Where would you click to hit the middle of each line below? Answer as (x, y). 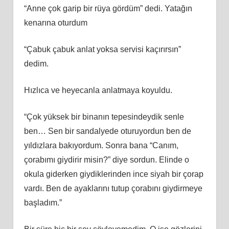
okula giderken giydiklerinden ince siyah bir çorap (113, 174)
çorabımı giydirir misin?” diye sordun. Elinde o (106, 159)
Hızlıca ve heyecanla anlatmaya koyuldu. (98, 90)
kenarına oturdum (55, 22)
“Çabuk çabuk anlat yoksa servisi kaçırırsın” (102, 49)
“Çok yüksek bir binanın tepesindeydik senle (104, 117)
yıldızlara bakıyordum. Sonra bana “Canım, (101, 145)
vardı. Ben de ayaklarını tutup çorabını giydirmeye (113, 188)
